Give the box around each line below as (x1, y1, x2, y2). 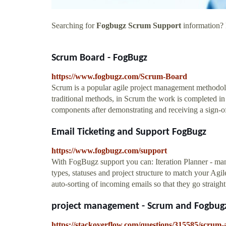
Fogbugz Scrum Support (96, 21, 181, 30)
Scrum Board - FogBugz (51, 52, 147, 63)
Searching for (51, 21, 96, 30)
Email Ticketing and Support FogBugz (51, 127, 206, 137)
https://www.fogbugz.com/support (51, 146, 167, 155)
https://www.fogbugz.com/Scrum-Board (51, 72, 187, 81)
